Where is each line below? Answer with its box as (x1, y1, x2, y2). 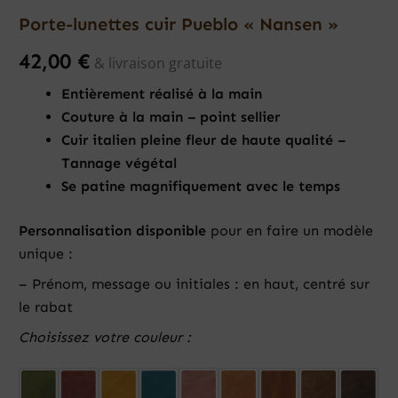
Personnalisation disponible (19, 222, 206, 240)
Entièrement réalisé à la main (61, 85, 262, 103)
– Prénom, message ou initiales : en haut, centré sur (19, 275, 370, 293)
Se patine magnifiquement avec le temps (61, 178, 345, 195)
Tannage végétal (61, 155, 177, 172)
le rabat (19, 298, 77, 316)
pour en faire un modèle (206, 222, 373, 240)
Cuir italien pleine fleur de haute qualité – (61, 131, 346, 149)
